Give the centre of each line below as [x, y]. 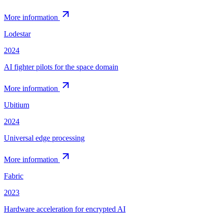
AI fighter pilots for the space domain [61, 67]
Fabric [14, 176]
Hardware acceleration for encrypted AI [65, 209]
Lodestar [17, 34]
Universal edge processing [44, 138]
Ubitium [17, 105]
